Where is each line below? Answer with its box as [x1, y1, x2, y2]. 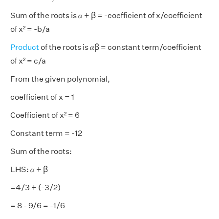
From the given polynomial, [10, 74, 110, 84]
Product [10, 43, 39, 52]
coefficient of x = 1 [10, 92, 74, 102]
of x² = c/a [10, 56, 46, 66]
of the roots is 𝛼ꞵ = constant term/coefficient [39, 43, 201, 52]
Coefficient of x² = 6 [10, 110, 80, 120]
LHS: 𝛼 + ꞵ [10, 165, 48, 174]
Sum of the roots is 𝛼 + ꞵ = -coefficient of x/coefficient [10, 11, 202, 20]
